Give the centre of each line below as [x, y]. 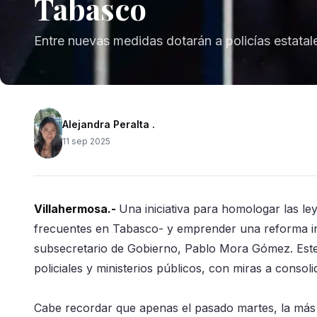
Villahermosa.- [76, 208]
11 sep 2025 [86, 141]
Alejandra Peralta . [109, 124]
